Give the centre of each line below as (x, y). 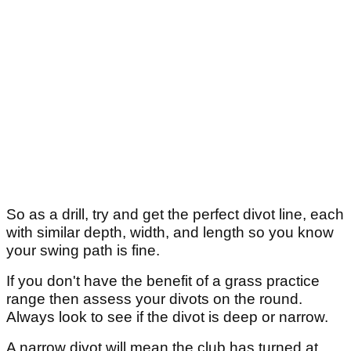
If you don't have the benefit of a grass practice (163, 281)
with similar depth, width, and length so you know (170, 233)
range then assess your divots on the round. (154, 299)
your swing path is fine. (83, 251)
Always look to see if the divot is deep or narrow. (167, 317)
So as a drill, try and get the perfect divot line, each (175, 215)
